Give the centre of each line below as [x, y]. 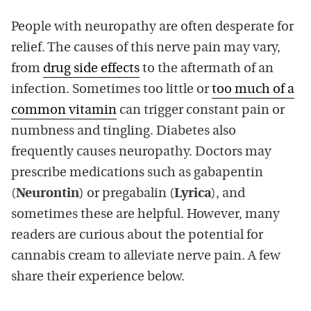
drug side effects [91, 69]
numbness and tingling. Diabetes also [124, 131]
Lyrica [193, 194]
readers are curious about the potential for [137, 235]
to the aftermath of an [207, 69]
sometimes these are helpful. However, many [145, 215]
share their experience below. [98, 277]
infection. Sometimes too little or [111, 90]
